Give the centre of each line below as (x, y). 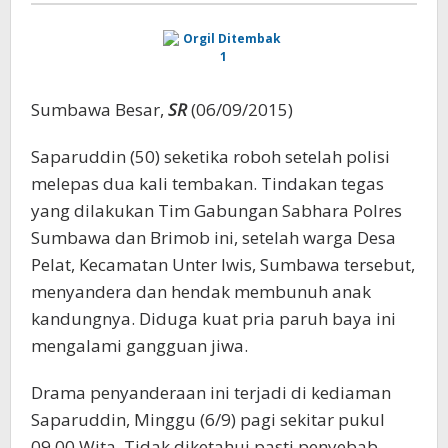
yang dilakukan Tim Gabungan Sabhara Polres (216, 211)
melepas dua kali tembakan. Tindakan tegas (207, 184)
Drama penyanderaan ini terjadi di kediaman (211, 393)
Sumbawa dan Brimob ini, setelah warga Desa (213, 238)
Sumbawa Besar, (99, 110)
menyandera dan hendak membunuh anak (201, 292)
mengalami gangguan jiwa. (139, 346)
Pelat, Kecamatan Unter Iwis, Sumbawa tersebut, (223, 265)
